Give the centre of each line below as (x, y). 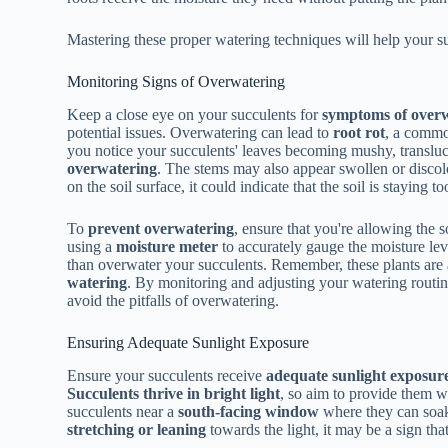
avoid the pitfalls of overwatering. (173, 300)
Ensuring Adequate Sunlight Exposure (188, 342)
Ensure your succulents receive (167, 375)
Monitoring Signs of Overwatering (176, 81)
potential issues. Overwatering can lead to (200, 132)
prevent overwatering (161, 228)
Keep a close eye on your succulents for (195, 114)
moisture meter (167, 246)
